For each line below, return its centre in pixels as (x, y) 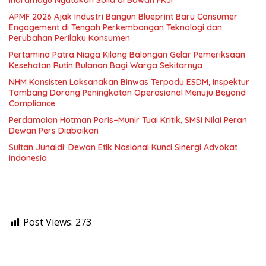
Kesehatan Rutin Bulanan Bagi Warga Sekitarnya (106, 66)
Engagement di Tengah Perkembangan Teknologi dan (115, 28)
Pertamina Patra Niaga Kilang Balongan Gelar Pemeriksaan (127, 55)
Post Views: (48, 222)
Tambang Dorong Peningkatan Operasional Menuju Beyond (127, 93)
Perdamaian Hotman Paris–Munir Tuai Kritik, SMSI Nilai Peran (128, 120)
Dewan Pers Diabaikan (54, 131)
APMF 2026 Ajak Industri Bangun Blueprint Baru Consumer (123, 17)
